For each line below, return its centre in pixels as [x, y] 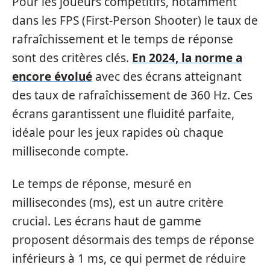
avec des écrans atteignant [167, 77]
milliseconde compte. [70, 151]
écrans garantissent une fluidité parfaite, [123, 114]
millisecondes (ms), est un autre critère [118, 202]
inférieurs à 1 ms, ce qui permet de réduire [129, 258]
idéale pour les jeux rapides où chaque [118, 133]
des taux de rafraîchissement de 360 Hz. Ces [132, 95]
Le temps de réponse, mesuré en [102, 184]
